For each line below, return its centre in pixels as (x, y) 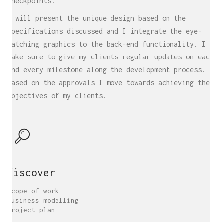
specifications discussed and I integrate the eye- (105, 31)
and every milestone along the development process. (107, 70)
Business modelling (43, 200)
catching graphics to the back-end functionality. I (107, 44)
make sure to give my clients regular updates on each (111, 57)
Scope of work (33, 191)
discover (31, 172)
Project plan (31, 210)
